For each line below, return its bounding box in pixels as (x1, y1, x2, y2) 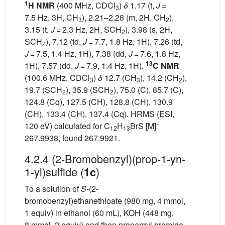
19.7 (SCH (25, 84, 62, 96)
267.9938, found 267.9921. (25, 132, 120, 144)
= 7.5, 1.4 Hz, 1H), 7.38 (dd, (29, 48, 129, 60)
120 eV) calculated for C (25, 120, 110, 132)
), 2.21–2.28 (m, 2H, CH (82, 12, 166, 24)
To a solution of (25, 183, 81, 195)
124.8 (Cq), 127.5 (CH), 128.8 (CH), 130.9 (25, 96, 173, 108)
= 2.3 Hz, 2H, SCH (55, 24, 122, 36)
